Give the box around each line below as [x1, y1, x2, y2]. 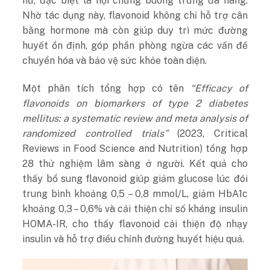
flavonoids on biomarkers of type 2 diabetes [22, 97, 248, 109]
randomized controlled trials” [22, 127, 178, 139]
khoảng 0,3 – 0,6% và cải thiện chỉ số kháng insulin [22, 202, 248, 215]
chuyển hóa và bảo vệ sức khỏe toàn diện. [22, 54, 207, 66]
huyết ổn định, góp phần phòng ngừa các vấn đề [22, 39, 248, 51]
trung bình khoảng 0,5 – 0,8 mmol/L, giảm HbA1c [22, 187, 248, 199]
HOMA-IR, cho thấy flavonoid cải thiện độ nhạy [22, 218, 248, 230]
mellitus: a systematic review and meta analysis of [22, 112, 248, 124]
